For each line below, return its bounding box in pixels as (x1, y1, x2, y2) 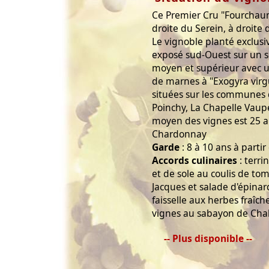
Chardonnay (152, 127, 207, 141)
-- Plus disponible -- (164, 231, 252, 245)
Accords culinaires (152, 153, 237, 167)
